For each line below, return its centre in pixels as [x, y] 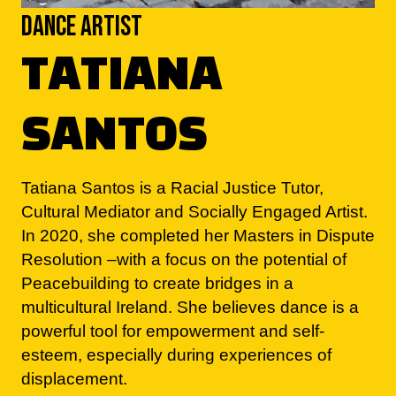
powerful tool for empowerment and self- [173, 274]
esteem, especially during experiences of [176, 297]
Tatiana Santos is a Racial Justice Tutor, [172, 130]
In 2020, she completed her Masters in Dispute [198, 178]
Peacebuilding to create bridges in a [157, 226]
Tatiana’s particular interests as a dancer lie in [194, 368]
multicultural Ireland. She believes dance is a [190, 250]
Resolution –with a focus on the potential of [184, 202]
